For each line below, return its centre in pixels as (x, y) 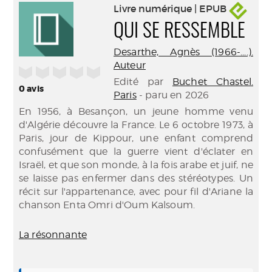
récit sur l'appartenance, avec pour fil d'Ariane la (136, 192)
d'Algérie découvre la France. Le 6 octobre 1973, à (136, 125)
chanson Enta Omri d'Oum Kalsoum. (107, 205)
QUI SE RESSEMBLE (179, 32)
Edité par (143, 82)
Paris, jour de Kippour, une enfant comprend (136, 138)
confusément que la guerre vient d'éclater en (136, 151)
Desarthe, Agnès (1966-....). (183, 52)
